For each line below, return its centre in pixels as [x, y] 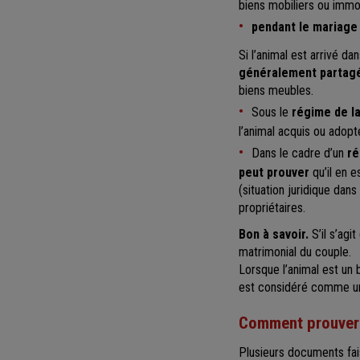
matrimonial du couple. [295, 252]
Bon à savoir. [274, 234]
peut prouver [274, 172]
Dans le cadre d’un [299, 153]
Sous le [272, 112]
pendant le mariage [305, 27]
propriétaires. [272, 207]
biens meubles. [276, 90]
